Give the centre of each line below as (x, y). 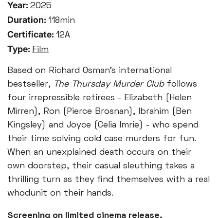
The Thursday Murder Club (109, 84)
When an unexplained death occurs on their (99, 153)
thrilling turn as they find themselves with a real (109, 180)
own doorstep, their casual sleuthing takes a (101, 166)
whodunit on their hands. (60, 193)
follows (181, 84)
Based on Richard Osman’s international (90, 71)
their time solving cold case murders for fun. (102, 139)
